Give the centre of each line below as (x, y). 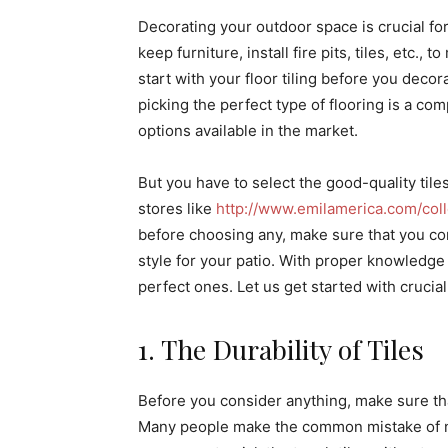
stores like (177, 208)
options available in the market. (248, 130)
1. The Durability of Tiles (281, 349)
